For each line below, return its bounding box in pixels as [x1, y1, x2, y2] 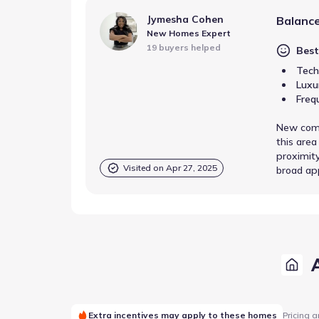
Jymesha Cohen [147, 13, 224, 26]
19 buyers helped [147, 42, 221, 53]
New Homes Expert [147, 28, 231, 38]
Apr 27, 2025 [166, 162, 217, 173]
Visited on [123, 162, 166, 173]
